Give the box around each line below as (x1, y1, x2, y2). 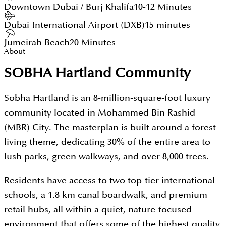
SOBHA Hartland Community (4, 67, 191, 80)
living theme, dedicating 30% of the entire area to (4, 138, 210, 147)
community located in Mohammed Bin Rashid (4, 108, 195, 118)
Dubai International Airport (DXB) (4, 20, 145, 29)
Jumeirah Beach (4, 38, 70, 47)
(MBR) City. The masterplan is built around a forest (4, 123, 216, 132)
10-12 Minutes (134, 2, 192, 11)
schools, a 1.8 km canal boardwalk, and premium (4, 191, 207, 200)
